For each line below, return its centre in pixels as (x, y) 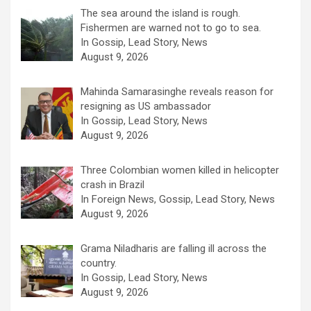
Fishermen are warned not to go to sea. (171, 27)
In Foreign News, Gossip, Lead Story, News (178, 200)
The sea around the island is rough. (161, 13)
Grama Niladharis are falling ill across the (174, 249)
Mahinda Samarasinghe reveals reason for (177, 91)
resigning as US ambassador (146, 106)
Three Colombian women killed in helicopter (180, 170)
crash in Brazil (113, 185)
